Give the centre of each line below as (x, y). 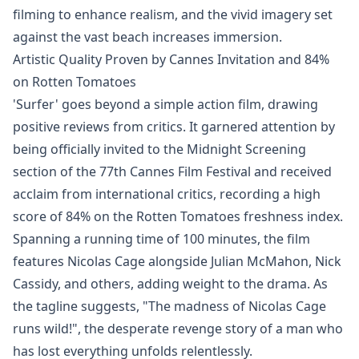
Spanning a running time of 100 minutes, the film (161, 239)
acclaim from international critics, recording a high (167, 194)
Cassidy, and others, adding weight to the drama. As (170, 284)
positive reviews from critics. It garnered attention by (174, 127)
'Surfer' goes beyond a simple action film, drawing (165, 104)
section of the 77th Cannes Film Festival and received (172, 171)
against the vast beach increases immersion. (147, 37)
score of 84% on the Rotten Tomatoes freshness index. (178, 216)
